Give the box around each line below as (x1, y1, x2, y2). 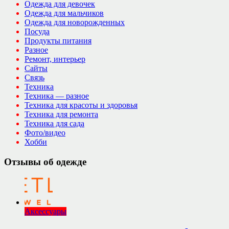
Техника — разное (25, 91, 89, 100)
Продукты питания (25, 36, 91, 45)
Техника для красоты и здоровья (25, 100, 138, 109)
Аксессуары (25, 207, 66, 216)
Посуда (25, 27, 50, 36)
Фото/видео (25, 128, 65, 137)
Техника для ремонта (25, 109, 98, 119)
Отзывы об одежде (4, 156, 86, 167)
